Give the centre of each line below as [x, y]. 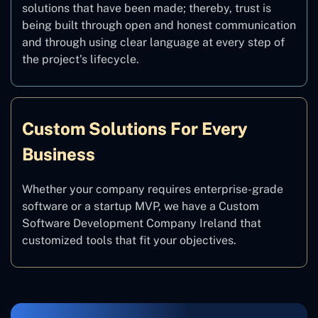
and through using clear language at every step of [153, 43]
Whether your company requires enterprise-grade [153, 190]
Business [59, 154]
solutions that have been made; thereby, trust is [147, 9]
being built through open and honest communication [159, 26]
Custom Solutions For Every [135, 129]
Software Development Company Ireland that [142, 224]
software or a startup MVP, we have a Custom [141, 207]
